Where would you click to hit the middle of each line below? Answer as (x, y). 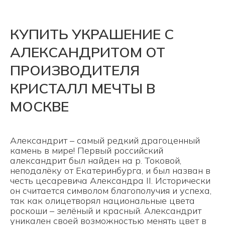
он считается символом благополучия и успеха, (111, 191)
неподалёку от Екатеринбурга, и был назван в (110, 171)
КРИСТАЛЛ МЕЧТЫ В (83, 88)
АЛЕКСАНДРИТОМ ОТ (88, 52)
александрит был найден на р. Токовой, (96, 160)
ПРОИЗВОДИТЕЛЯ (75, 70)
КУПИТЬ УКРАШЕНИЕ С (92, 34)
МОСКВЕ (39, 106)
